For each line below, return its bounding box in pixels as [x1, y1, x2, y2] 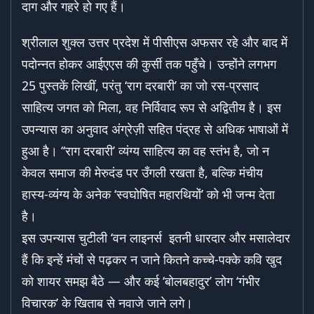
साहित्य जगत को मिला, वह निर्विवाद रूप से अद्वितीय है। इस [22, 99, 281, 116]
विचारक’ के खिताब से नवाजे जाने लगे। [22, 294, 193, 312]
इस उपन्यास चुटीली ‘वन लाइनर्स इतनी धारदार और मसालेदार [22, 229, 290, 247]
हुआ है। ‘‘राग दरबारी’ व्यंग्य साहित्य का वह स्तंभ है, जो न [22, 142, 269, 160]
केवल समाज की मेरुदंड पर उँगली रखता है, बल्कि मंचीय [22, 164, 263, 182]
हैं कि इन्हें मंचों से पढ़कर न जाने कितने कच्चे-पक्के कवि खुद [22, 251, 282, 268]
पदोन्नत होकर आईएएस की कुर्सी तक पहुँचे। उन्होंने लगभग [22, 55, 276, 73]
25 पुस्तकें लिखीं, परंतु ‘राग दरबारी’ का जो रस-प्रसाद [22, 77, 259, 95]
